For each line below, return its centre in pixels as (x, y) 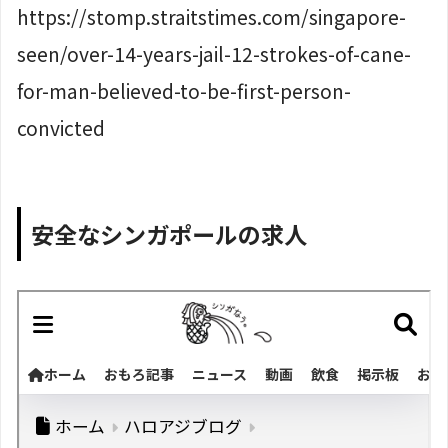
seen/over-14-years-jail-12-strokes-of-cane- (214, 54)
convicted (61, 128)
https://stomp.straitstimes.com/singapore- (211, 17)
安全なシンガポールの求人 (169, 234)
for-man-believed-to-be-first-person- (184, 91)
